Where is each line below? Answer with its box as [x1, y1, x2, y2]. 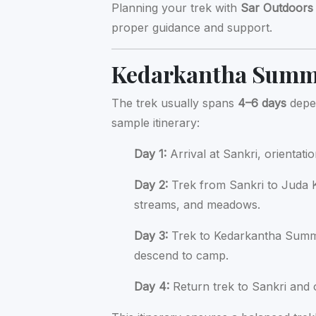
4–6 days [238, 95, 287, 110]
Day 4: [134, 279, 170, 293]
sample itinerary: [111, 115, 200, 130]
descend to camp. [134, 248, 229, 262]
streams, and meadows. [134, 197, 261, 212]
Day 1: [134, 146, 167, 161]
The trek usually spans [111, 95, 238, 110]
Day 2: [134, 177, 169, 192]
